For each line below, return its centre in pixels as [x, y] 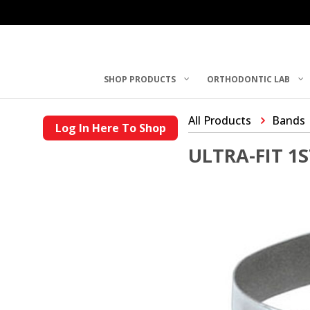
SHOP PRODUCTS [140, 79]
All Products [220, 120]
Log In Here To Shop [110, 128]
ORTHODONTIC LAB [249, 79]
